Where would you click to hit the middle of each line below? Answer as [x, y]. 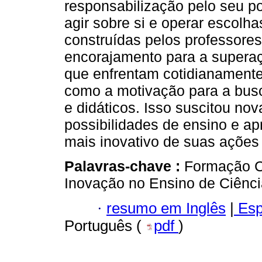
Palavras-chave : [124, 166]
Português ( [105, 225]
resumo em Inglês [166, 208]
